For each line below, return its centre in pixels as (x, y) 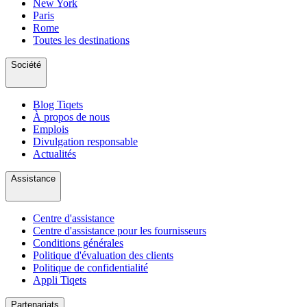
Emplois (51, 129)
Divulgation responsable (85, 141)
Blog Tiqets (58, 104)
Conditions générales (78, 243)
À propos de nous (71, 116)
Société (26, 64)
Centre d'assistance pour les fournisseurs (120, 230)
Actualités (54, 153)
